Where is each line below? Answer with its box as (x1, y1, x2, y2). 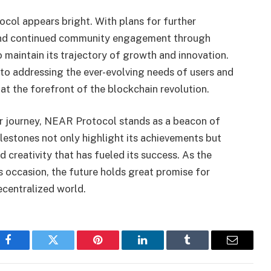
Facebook (7, 243, 50, 255)
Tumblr (186, 243, 219, 255)
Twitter (52, 243, 84, 255)
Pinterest (97, 243, 135, 255)
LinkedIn (142, 243, 182, 255)
